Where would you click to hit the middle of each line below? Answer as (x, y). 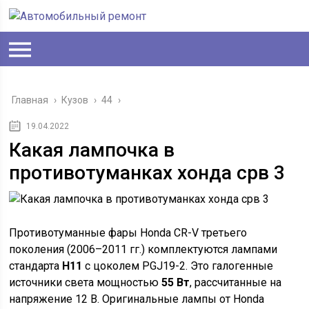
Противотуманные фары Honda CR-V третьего (128, 233)
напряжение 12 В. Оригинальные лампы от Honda (137, 299)
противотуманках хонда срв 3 (147, 173)
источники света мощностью (86, 282)
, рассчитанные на (236, 282)
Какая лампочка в (92, 150)
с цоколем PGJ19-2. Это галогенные (178, 266)
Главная (30, 100)
